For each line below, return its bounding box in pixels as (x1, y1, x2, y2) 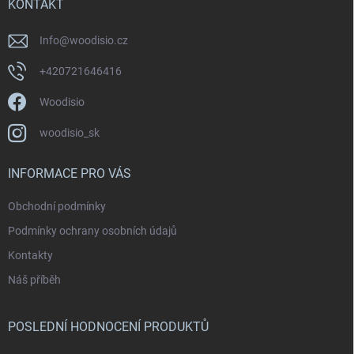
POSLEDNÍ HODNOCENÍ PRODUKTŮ (8, 319, 209, 335)
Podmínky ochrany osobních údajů (8, 224, 177, 238)
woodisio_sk (40, 126, 100, 140)
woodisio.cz (70, 34, 128, 47)
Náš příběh (8, 273, 61, 287)
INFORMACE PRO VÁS (8, 166, 131, 182)
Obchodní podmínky (8, 200, 106, 213)
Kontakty (8, 249, 53, 262)
